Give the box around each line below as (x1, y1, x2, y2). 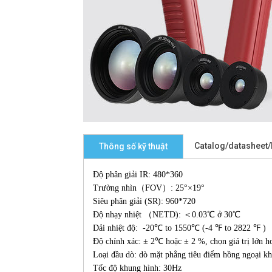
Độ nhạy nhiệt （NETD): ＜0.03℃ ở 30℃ (93, 210, 240, 219)
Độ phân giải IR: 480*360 (93, 170, 183, 179)
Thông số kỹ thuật (99, 141, 168, 151)
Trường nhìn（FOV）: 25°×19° (93, 183, 205, 192)
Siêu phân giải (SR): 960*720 (93, 197, 195, 206)
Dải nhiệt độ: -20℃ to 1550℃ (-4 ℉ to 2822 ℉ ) (93, 223, 266, 233)
